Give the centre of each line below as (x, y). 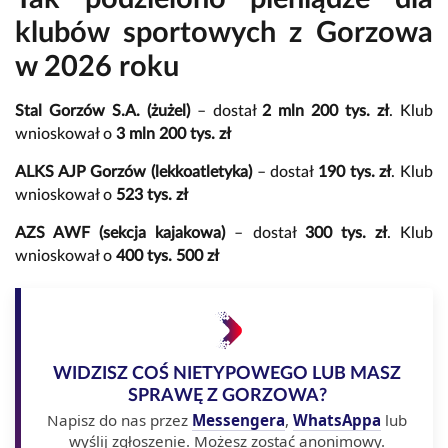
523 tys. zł (152, 194)
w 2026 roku (97, 67)
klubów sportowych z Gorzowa (224, 33)
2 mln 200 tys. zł (326, 110)
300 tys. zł (345, 232)
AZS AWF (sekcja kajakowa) (120, 232)
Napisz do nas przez (119, 419)
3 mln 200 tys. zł (173, 133)
